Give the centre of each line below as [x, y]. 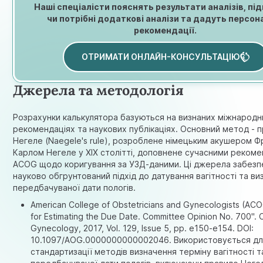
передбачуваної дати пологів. [75, 187]
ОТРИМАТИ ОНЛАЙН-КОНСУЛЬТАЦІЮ [161, 57]
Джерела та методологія [99, 90]
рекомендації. [166, 30]
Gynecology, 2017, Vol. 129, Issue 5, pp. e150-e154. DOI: [142, 228]
